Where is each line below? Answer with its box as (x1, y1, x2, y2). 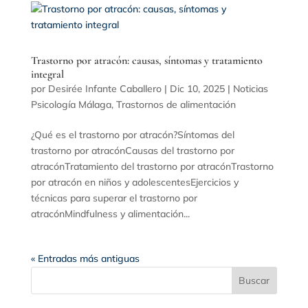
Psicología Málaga (30, 98, 111, 111)
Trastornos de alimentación (115, 98, 236, 111)
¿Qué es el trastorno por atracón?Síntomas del (30, 128, 234, 141)
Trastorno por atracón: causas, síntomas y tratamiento (30, 53, 263, 67)
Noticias (232, 82, 268, 95)
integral (30, 67, 64, 81)
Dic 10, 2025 (169, 82, 225, 95)
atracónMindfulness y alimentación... (30, 207, 190, 220)
